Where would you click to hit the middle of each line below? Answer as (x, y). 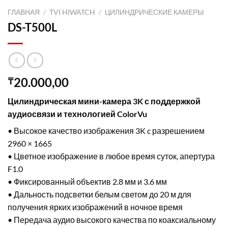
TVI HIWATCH (73, 12)
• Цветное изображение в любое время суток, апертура (111, 156)
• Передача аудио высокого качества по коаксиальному (112, 220)
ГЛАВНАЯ (24, 12)
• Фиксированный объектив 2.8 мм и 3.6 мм (87, 182)
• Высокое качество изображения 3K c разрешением (106, 131)
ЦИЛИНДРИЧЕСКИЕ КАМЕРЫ (154, 12)
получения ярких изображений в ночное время (95, 207)
